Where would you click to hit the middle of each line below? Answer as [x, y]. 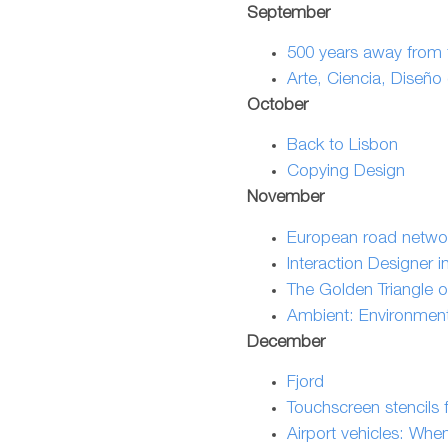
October [277, 107]
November [285, 199]
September [288, 14]
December [286, 343]
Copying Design [346, 173]
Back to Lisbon [342, 147]
